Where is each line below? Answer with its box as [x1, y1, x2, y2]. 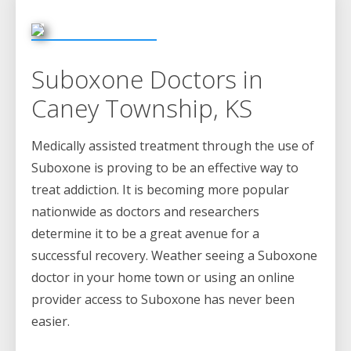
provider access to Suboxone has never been [31, 291, 295, 309]
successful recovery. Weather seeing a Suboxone [31, 247, 317, 265]
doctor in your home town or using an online [31, 269, 295, 287]
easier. [31, 313, 70, 331]
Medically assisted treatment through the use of [31, 137, 314, 155]
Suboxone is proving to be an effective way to [31, 159, 299, 177]
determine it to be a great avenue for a [31, 225, 259, 243]
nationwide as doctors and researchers [31, 203, 259, 221]
